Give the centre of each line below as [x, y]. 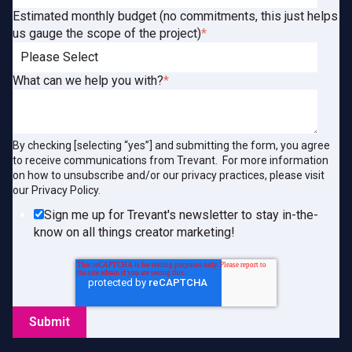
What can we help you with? [88, 80]
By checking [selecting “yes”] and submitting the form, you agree [171, 145]
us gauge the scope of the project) [107, 33]
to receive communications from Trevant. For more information [170, 160]
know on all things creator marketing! [135, 233]
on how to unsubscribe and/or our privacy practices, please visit [169, 175]
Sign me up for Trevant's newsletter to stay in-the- [181, 215]
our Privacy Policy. [57, 190]
